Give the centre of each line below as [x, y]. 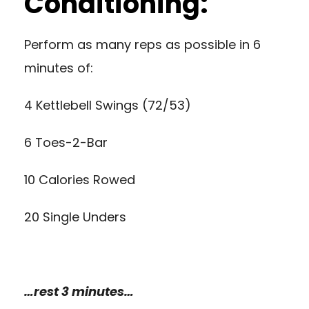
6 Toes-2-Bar [66, 142]
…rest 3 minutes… [79, 291]
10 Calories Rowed [80, 179]
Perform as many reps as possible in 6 [142, 44]
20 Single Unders [75, 217]
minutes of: [59, 68]
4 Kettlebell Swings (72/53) [108, 105]
